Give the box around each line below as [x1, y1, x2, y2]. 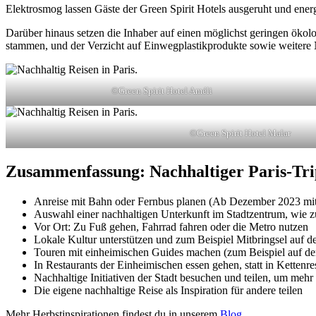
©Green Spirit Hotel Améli [111, 85, 212, 96]
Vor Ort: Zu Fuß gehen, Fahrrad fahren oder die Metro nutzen [34, 220, 308, 233]
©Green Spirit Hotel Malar [189, 127, 291, 138]
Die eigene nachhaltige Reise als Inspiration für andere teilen [34, 284, 303, 296]
